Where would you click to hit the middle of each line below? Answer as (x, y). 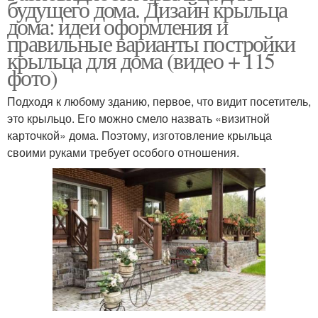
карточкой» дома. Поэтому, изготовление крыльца (139, 136)
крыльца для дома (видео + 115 (141, 60)
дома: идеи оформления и (117, 26)
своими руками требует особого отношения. (123, 153)
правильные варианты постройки (151, 43)
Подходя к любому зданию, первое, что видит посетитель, (159, 102)
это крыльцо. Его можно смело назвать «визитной (138, 119)
